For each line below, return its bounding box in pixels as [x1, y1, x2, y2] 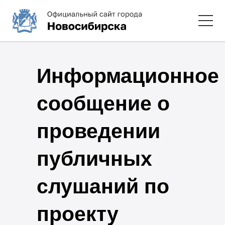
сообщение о [36, 91, 170, 115]
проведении [36, 119, 160, 143]
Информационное [36, 64, 219, 87]
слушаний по [36, 174, 169, 198]
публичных [36, 147, 152, 170]
